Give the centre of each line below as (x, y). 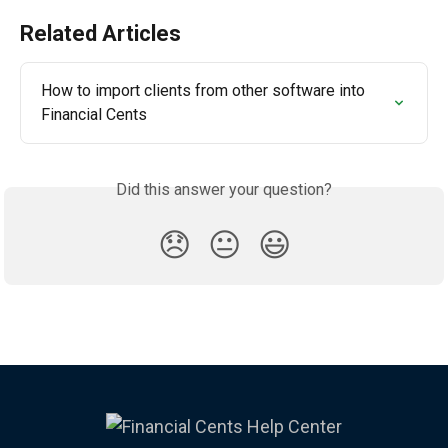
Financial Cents (94, 114)
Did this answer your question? (224, 189)
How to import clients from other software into (205, 90)
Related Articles (100, 33)
